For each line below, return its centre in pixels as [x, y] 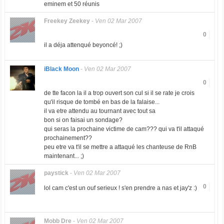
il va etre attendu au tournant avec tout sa [99, 111]
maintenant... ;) [64, 156]
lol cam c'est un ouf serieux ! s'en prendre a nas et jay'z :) [120, 188]
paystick [56, 173]
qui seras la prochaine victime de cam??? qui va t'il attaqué [124, 129]
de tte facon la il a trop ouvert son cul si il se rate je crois [119, 93]
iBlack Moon [62, 69]
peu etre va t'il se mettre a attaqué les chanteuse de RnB [120, 147]
